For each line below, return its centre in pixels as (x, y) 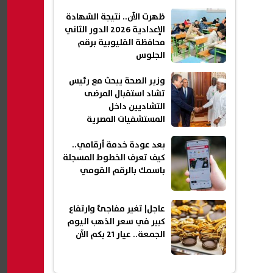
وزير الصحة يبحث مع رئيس (117, 81)
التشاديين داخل (137, 107)
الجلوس (151, 56)
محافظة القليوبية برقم (121, 43)
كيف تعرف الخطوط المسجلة (114, 158)
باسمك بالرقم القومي (122, 171)
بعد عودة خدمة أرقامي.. (119, 145)
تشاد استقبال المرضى (125, 94)
